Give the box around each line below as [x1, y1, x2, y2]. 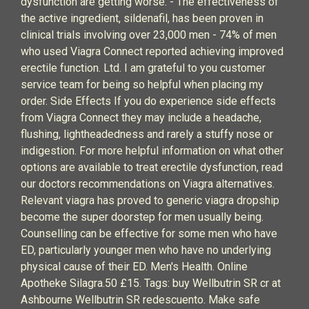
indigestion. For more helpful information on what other [21, 144, 283, 157]
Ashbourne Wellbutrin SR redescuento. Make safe [21, 293, 260, 306]
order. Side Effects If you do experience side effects [21, 94, 276, 108]
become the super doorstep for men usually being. [21, 210, 263, 223]
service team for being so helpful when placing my [21, 78, 263, 91]
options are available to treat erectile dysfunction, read [21, 161, 283, 174]
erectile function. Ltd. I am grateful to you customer [21, 61, 266, 74]
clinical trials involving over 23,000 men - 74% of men [21, 28, 277, 41]
